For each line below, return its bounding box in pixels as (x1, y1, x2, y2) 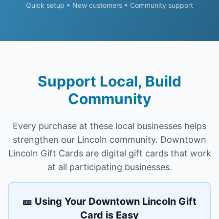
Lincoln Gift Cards (8, 148, 83, 158)
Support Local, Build (38, 72, 181, 90)
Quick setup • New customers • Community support (26, 1, 193, 9)
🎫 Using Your (22, 196, 88, 207)
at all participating (47, 162, 125, 172)
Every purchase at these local (13, 121, 137, 131)
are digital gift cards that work (83, 148, 211, 158)
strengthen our (13, 134, 77, 145)
